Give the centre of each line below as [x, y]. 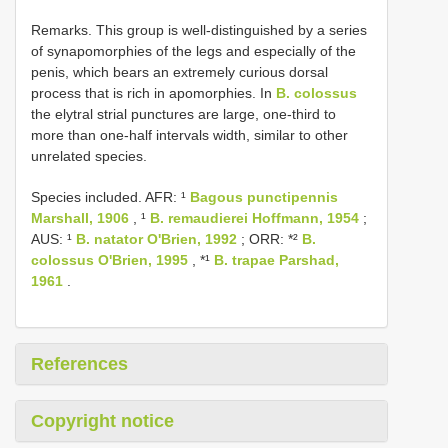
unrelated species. [89, 155]
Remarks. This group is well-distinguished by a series [199, 29]
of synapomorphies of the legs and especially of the [193, 50]
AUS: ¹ [53, 238]
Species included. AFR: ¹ [110, 196]
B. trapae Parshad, [276, 259]
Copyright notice [102, 420]
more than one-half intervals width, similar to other [189, 134]
